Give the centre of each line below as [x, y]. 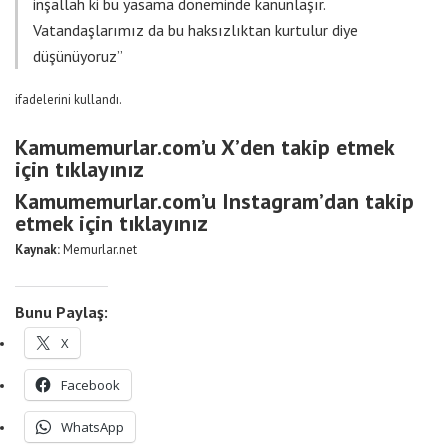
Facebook [90, 385]
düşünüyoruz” [78, 56]
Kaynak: [37, 250]
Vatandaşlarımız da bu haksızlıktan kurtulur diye [195, 30]
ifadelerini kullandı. [68, 100]
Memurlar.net [98, 250]
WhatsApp [92, 427]
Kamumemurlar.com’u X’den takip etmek [204, 147]
